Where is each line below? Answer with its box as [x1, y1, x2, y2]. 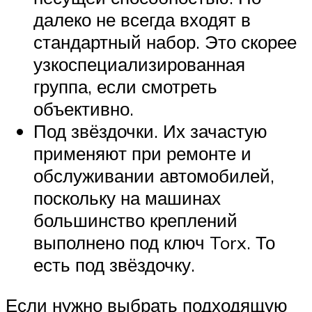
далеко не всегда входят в [33, 8, 251, 31]
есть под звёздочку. [33, 253, 195, 276]
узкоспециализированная [33, 52, 245, 75]
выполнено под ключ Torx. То [33, 231, 275, 253]
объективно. [33, 97, 134, 120]
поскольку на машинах [33, 186, 221, 209]
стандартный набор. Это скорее [33, 30, 297, 53]
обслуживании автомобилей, [33, 164, 274, 187]
